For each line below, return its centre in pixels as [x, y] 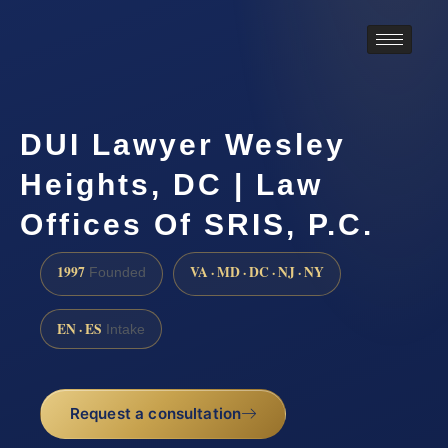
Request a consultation [155, 414]
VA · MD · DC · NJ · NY [257, 271]
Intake [123, 329]
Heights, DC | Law [171, 184]
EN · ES [79, 328]
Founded [115, 272]
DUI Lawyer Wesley [183, 144]
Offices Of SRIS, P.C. [197, 224]
